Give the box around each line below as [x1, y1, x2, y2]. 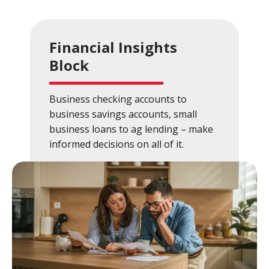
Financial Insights [49, 37, 177, 57]
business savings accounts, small [49, 107, 197, 121]
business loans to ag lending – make [49, 122, 213, 136]
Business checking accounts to [49, 92, 187, 106]
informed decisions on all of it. [49, 137, 184, 151]
